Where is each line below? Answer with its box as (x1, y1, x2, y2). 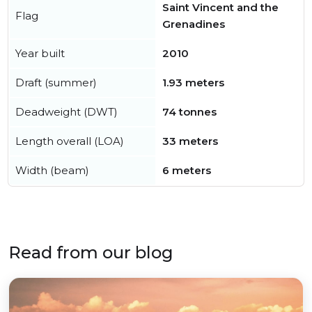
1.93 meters (162, 76, 224, 90)
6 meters (162, 164, 211, 178)
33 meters (162, 134, 218, 148)
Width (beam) (15, 164, 89, 178)
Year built (15, 47, 65, 61)
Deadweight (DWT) (15, 105, 118, 119)
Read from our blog (8, 242, 173, 263)
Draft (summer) (15, 76, 97, 90)
